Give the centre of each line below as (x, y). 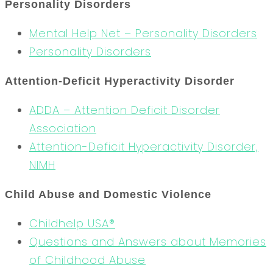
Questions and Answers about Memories (148, 241)
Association (63, 128)
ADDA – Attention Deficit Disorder (125, 110)
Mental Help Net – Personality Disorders (143, 33)
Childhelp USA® (72, 223)
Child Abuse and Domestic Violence (108, 194)
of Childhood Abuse (87, 260)
